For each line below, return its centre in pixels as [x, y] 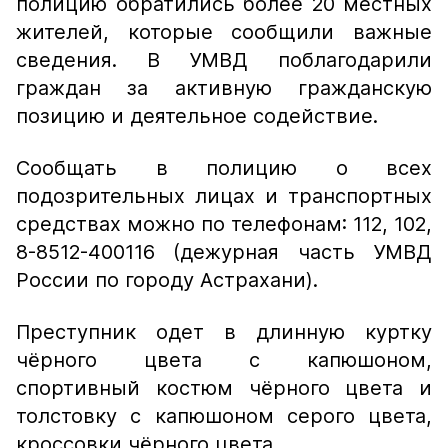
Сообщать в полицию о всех [224, 168]
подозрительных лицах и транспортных [224, 196]
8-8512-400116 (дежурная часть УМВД [224, 252]
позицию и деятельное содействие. [197, 116]
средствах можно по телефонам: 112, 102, [224, 224]
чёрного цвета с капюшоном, [224, 360]
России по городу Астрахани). [167, 280]
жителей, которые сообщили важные [224, 32]
